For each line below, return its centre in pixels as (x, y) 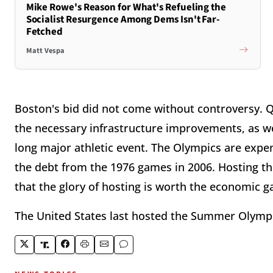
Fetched (44, 31)
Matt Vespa (45, 51)
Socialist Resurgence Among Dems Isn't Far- (123, 19)
